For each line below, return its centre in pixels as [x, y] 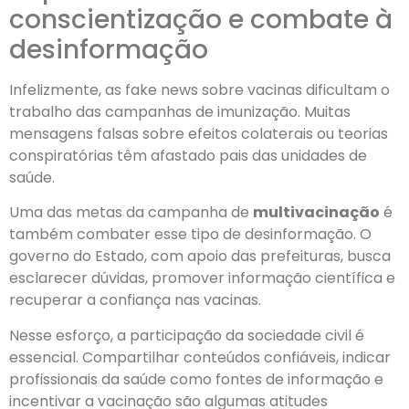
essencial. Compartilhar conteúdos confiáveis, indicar [200, 357]
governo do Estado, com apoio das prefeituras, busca [200, 257]
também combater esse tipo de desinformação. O [190, 235]
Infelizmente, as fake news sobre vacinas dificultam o [199, 89]
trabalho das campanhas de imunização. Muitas [180, 111]
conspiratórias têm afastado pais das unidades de [188, 155]
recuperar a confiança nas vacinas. [135, 300]
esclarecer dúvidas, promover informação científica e [202, 278]
